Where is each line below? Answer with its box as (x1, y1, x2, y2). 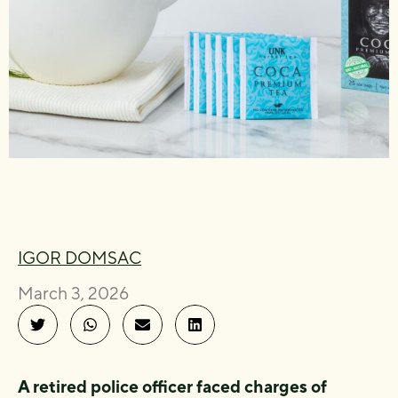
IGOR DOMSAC (18, 248, 141, 267)
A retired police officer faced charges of (18, 377, 327, 396)
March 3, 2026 (18, 283, 129, 303)
